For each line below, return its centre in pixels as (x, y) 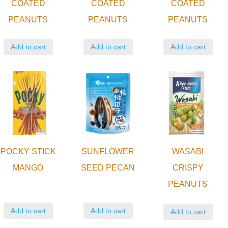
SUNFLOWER (108, 152)
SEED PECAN (108, 168)
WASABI (188, 152)
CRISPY (188, 168)
